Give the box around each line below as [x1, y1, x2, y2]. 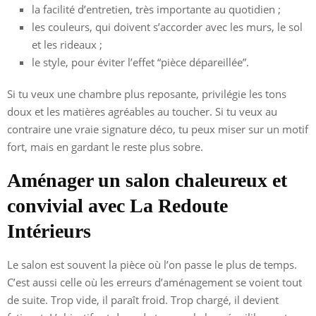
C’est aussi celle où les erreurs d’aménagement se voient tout [7, 274, 302, 289]
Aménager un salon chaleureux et [7, 169, 287, 191]
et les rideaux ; [32, 37, 102, 51]
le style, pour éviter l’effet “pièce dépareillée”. [32, 54, 249, 69]
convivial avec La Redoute [7, 194, 228, 217]
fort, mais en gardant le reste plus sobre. [7, 139, 203, 154]
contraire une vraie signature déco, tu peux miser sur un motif [7, 121, 308, 136]
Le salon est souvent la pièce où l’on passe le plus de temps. [7, 257, 297, 272]
